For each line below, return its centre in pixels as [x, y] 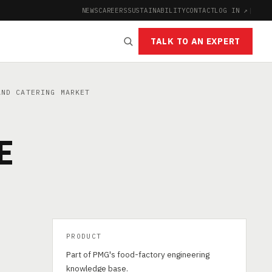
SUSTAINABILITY [156, 10]
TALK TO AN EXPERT [195, 41]
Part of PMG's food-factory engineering [138, 254]
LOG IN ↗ [232, 10]
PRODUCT [84, 236]
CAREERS [113, 10]
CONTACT [200, 10]
